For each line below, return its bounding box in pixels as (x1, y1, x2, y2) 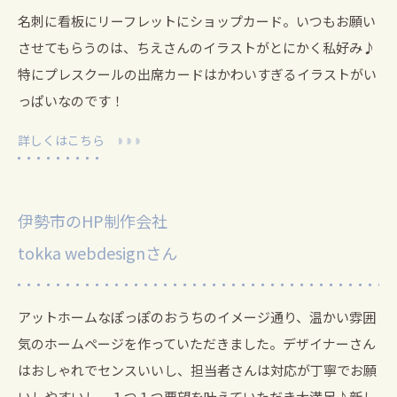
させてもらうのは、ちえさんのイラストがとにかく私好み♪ (18, 38, 376, 58)
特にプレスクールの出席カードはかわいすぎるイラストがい (18, 65, 377, 84)
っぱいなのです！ (18, 91, 124, 111)
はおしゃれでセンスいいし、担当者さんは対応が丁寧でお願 (18, 361, 377, 380)
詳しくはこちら (18, 131, 105, 150)
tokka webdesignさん (18, 241, 177, 265)
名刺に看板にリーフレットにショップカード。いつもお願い (18, 12, 376, 31)
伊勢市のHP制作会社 (18, 209, 167, 233)
